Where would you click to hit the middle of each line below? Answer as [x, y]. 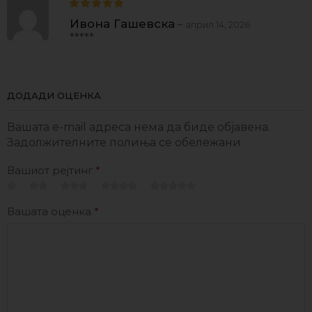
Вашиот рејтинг [51, 170]
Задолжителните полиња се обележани [124, 143]
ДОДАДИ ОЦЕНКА [54, 96]
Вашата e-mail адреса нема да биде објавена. [139, 127]
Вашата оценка [50, 211]
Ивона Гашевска [122, 24]
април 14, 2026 [218, 25]
